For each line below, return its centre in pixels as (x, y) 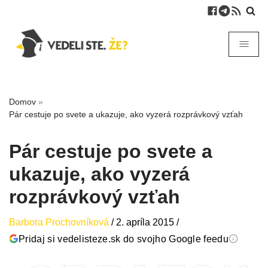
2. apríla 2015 (145, 222)
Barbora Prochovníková (59, 222)
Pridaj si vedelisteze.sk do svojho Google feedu (124, 239)
